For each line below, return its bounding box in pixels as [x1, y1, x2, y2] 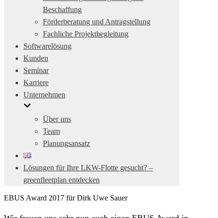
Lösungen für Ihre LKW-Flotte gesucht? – [23, 163, 153, 172]
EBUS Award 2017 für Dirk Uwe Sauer [4, 194, 127, 202]
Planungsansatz [43, 139, 90, 147]
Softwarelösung [23, 42, 72, 50]
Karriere [23, 78, 49, 87]
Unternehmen [23, 91, 65, 99]
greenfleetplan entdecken [23, 176, 100, 184]
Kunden [23, 54, 48, 62]
